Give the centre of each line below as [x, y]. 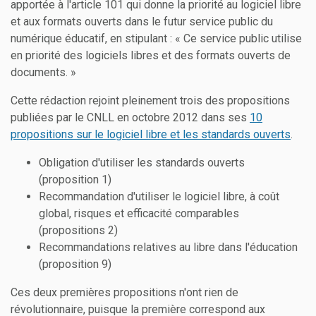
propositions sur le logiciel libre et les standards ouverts [151, 135]
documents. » [43, 73]
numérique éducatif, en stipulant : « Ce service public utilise [156, 39]
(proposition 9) [75, 265]
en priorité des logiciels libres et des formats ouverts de [151, 56]
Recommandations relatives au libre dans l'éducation [168, 248]
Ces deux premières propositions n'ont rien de [124, 293]
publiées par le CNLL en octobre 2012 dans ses [130, 118]
